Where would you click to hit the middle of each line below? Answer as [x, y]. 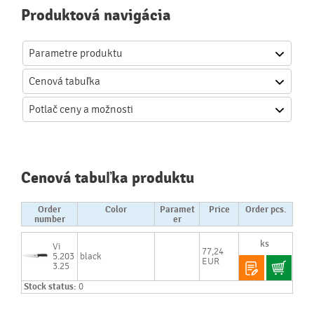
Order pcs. [266, 209]
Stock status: [50, 287]
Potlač [43, 109]
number [49, 219]
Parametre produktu [76, 53]
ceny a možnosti [95, 109]
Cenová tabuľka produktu [108, 178]
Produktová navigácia [96, 15]
